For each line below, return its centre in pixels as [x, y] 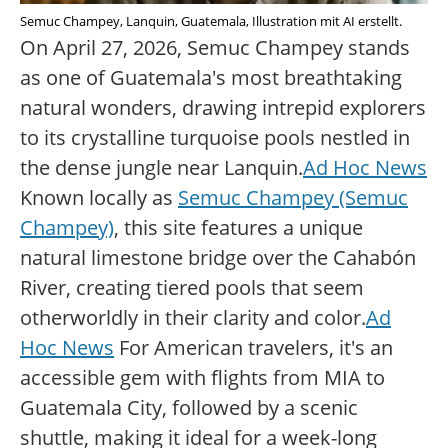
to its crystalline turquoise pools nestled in [215, 138]
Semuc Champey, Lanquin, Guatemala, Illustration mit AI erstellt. [211, 21]
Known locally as [99, 198]
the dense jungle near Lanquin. [161, 168]
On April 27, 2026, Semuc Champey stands [215, 48]
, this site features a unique [238, 228]
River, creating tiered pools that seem [192, 288]
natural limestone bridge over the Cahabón [218, 258]
